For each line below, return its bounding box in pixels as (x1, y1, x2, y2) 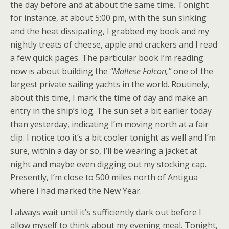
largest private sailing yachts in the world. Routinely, (10, 79, 210, 90)
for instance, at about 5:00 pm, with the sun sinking (10, 12, 207, 24)
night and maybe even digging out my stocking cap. (10, 158, 207, 170)
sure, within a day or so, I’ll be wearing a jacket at (10, 145, 197, 157)
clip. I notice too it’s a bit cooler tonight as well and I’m (10, 132, 216, 144)
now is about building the (10, 65, 110, 77)
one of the (171, 65, 213, 77)
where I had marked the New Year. (10, 185, 142, 197)
